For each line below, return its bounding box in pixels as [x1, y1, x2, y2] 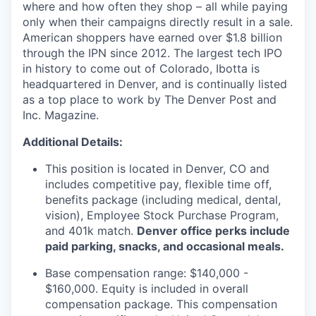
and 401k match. [45, 224, 137, 238]
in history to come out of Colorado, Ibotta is [23, 61, 260, 75]
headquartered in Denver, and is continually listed [23, 77, 287, 91]
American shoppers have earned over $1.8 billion [23, 30, 282, 44]
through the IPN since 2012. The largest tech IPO [23, 46, 282, 60]
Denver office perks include [137, 224, 290, 238]
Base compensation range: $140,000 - [45, 266, 248, 280]
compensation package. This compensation [45, 297, 277, 311]
